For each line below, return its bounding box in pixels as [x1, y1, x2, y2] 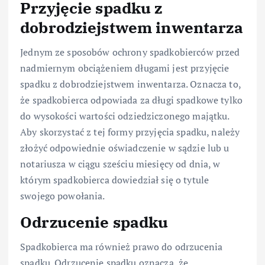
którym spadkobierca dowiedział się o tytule [20, 173, 209, 186]
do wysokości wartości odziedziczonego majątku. [20, 109, 230, 122]
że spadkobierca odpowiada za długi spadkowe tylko [20, 93, 243, 106]
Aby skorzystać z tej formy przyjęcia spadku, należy [20, 125, 240, 138]
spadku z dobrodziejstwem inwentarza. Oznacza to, [20, 77, 241, 91]
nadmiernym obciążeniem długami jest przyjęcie [20, 61, 230, 75]
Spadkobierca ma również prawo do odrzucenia [20, 240, 223, 254]
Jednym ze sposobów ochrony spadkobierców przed [20, 45, 240, 59]
